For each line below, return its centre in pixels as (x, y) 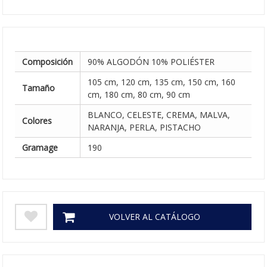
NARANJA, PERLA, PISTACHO (145, 127)
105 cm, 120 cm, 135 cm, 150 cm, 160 (162, 82)
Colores (37, 121)
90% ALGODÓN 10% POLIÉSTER (151, 62)
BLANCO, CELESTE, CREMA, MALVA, (159, 115)
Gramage (40, 148)
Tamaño (39, 88)
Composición (48, 62)
